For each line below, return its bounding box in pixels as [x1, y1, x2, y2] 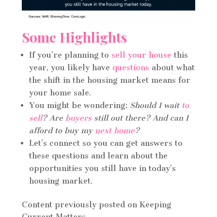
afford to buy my [29, 125, 95, 135]
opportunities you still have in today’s [29, 163, 176, 173]
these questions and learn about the [29, 151, 168, 160]
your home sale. [29, 88, 91, 97]
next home [94, 125, 135, 135]
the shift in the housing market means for [29, 75, 190, 85]
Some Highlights [21, 28, 127, 46]
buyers [65, 113, 92, 123]
